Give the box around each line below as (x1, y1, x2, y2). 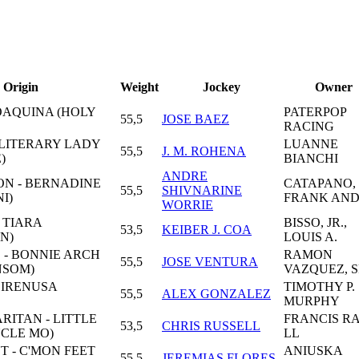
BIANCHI (284, 151, 338, 165)
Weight (120, 79, 159, 94)
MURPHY (284, 293, 340, 308)
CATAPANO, (284, 175, 356, 190)
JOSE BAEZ (162, 111, 229, 126)
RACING (284, 119, 334, 133)
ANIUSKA (284, 343, 342, 357)
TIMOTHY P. (284, 279, 355, 293)
